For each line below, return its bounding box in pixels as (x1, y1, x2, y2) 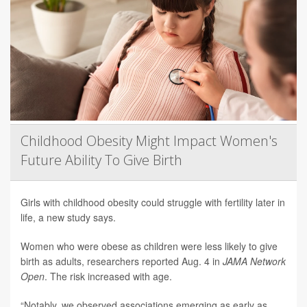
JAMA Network (223, 254, 286, 269)
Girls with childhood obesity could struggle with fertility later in (21, 195, 285, 210)
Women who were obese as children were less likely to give (21, 239, 278, 254)
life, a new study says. (21, 210, 116, 225)
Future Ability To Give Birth (21, 151, 182, 170)
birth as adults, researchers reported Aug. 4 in (21, 254, 223, 269)
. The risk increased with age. (45, 269, 175, 284)
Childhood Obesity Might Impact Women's (21, 132, 278, 151)
